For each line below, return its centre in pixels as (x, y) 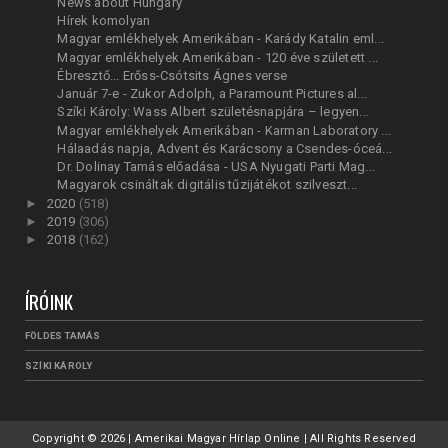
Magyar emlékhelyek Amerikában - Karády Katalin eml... (221, 39)
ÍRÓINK (49, 301)
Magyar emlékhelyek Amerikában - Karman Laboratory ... (224, 130)
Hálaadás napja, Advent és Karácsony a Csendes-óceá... (225, 148)
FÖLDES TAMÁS (63, 336)
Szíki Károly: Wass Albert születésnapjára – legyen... (213, 112)
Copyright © (66, 439)
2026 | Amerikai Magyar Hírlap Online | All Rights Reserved (258, 439)
